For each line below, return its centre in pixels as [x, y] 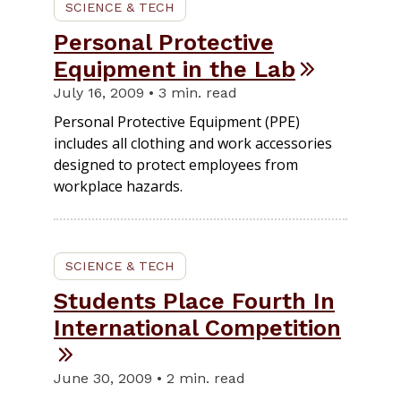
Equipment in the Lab [175, 69]
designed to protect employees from [176, 165]
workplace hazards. [118, 187]
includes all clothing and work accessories [193, 144]
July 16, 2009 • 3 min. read [145, 93]
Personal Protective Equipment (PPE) [177, 122]
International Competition [197, 328]
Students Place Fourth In [194, 301]
